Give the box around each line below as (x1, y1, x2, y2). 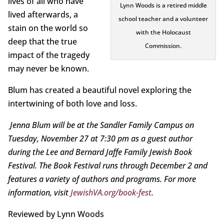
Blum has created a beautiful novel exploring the (7, 84, 191, 96)
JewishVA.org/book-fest (70, 187, 151, 198)
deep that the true (7, 36, 77, 47)
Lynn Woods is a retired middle (119, 1, 207, 10)
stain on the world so (7, 22, 88, 34)
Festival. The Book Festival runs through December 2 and (7, 160, 207, 171)
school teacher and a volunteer (118, 14, 208, 23)
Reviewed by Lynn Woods (7, 208, 104, 220)
